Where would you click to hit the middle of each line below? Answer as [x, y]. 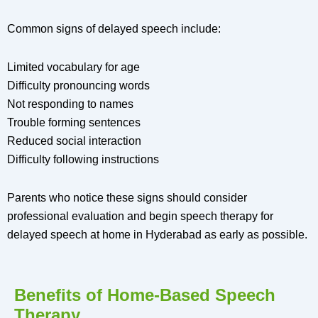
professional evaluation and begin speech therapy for [140, 216]
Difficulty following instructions [83, 160]
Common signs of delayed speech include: [114, 29]
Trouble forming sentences [74, 123]
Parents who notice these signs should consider [127, 198]
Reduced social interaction [74, 141]
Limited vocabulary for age [73, 67]
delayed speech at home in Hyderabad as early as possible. [157, 235]
